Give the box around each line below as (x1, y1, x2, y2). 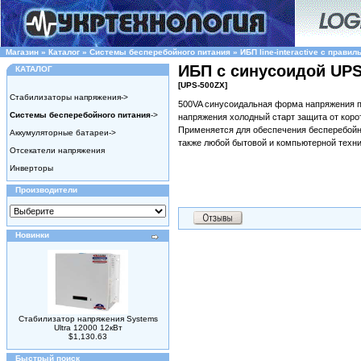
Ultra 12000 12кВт (53, 323, 122, 332)
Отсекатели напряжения (10, 146, 105, 155)
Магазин (6, 48, 39, 56)
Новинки (15, 230, 49, 239)
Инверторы (10, 164, 53, 172)
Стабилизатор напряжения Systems (18, 314, 158, 323)
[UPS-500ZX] (178, 81, 227, 89)
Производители (15, 185, 77, 194)
